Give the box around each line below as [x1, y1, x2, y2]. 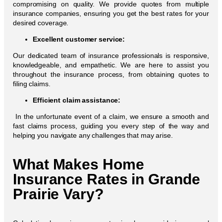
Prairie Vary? [13, 185, 104, 202]
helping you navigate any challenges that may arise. [13, 131, 173, 139]
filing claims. [13, 79, 51, 88]
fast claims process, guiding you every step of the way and [13, 121, 209, 130]
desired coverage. [13, 18, 69, 27]
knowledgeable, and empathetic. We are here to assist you [13, 60, 209, 69]
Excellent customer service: [33, 35, 125, 43]
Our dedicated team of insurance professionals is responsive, [13, 51, 209, 59]
